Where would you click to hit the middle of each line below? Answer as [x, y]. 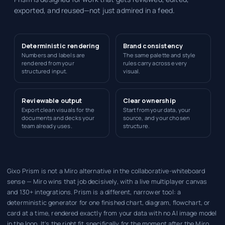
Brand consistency [153, 46]
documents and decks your [58, 118]
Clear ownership [149, 101]
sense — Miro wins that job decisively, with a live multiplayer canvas [107, 182]
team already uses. [47, 126]
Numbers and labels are [53, 55]
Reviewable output [52, 101]
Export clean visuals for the [58, 110]
